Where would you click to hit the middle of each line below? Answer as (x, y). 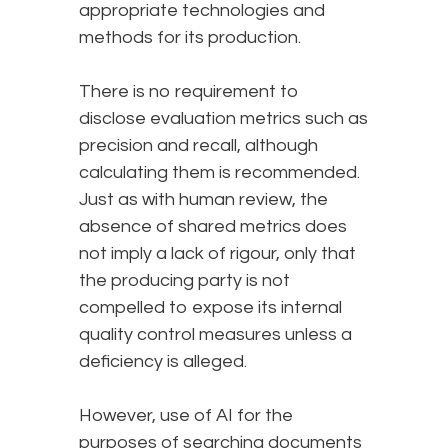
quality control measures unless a (215, 335)
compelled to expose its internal (210, 308)
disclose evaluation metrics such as (223, 119)
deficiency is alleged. (163, 362)
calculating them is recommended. (219, 173)
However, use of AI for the (186, 416)
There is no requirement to (189, 92)
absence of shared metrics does (213, 227)
